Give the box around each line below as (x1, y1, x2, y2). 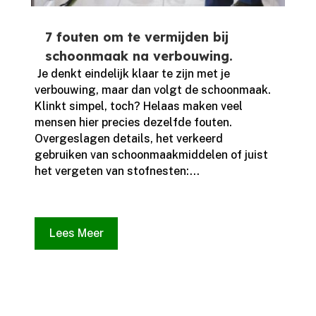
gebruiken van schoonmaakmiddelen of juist (34, 148, 268, 162)
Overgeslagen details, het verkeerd (34, 132, 223, 146)
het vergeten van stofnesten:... (34, 164, 200, 178)
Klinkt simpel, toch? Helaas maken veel (34, 99, 243, 114)
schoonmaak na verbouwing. (44, 48, 233, 65)
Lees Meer (49, 226, 104, 241)
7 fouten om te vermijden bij (44, 29, 229, 46)
